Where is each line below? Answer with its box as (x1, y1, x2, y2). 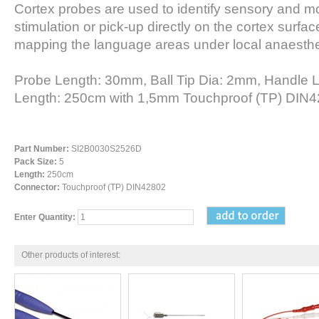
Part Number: (14, 143, 69, 154)
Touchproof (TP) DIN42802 (60, 182, 166, 192)
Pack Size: (14, 156, 57, 167)
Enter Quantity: (14, 211, 75, 222)
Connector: (14, 182, 60, 192)
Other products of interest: (21, 249, 120, 260)
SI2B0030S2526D (69, 143, 142, 154)
